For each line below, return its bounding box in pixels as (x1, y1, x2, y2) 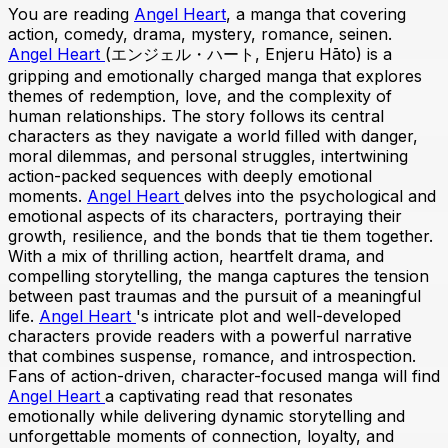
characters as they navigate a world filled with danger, (8, 126, 418, 147)
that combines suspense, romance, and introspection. (8, 346, 416, 367)
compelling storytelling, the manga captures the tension (8, 266, 429, 287)
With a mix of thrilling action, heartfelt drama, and (8, 246, 384, 267)
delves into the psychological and (184, 186, 436, 207)
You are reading (8, 4, 134, 25)
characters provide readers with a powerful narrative (8, 326, 412, 347)
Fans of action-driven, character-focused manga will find (8, 366, 440, 387)
